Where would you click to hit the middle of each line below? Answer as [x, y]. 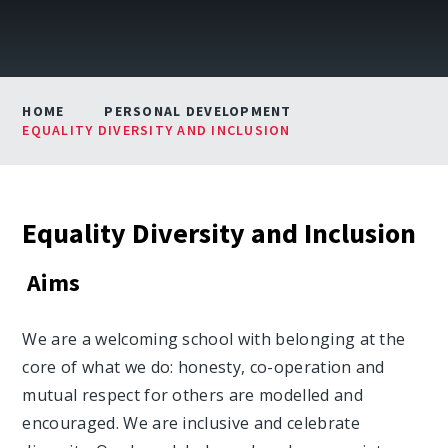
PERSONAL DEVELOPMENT [198, 111]
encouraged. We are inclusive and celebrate [191, 422]
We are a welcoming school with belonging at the [214, 338]
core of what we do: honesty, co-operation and [203, 366]
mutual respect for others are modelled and [192, 394]
